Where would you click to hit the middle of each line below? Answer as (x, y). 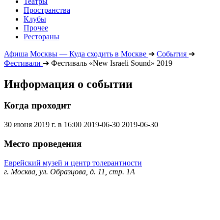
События (172, 54)
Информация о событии (68, 84)
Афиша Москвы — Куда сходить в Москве (75, 54)
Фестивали (22, 63)
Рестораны (41, 36)
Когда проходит (37, 106)
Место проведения (43, 143)
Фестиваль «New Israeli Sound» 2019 (112, 63)
